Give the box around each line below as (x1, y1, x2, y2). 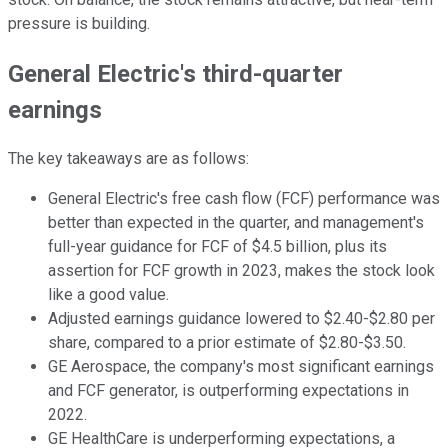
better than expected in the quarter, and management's (48, 213, 424, 233)
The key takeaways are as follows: (8, 149, 249, 169)
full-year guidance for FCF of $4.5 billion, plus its (48, 237, 387, 257)
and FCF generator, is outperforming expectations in (48, 381, 409, 401)
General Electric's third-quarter (8, 59, 343, 88)
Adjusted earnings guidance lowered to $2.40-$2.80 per (48, 309, 435, 329)
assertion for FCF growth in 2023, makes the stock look (48, 261, 435, 281)
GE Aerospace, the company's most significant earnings (48, 357, 434, 377)
